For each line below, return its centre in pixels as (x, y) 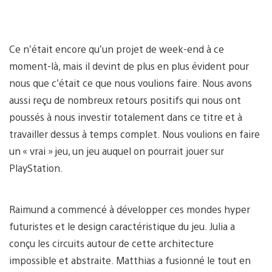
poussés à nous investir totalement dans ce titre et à (126, 117)
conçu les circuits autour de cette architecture (111, 243)
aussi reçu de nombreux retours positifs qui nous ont (125, 100)
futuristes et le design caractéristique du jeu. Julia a (122, 226)
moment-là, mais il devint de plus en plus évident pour (129, 66)
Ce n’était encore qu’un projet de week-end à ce (117, 49)
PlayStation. (36, 168)
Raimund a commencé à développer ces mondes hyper (130, 209)
